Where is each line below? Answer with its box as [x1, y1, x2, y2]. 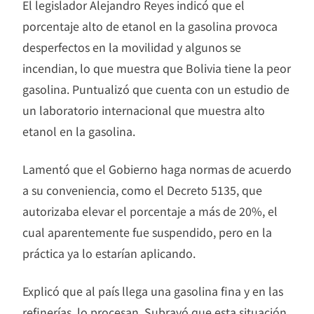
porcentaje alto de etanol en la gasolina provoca [22, 17, 278, 34]
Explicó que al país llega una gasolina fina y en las [22, 282, 283, 299]
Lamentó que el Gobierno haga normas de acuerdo [22, 160, 292, 177]
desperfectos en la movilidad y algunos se [22, 38, 241, 55]
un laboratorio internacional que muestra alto [22, 101, 265, 118]
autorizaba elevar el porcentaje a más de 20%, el [22, 202, 278, 219]
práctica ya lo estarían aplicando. [22, 244, 196, 261]
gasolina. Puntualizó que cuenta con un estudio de [22, 80, 289, 97]
